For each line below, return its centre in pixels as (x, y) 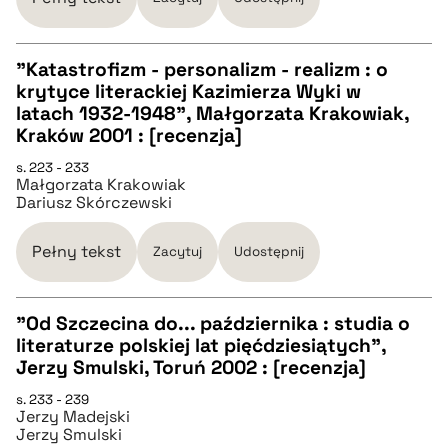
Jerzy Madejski (73, 416)
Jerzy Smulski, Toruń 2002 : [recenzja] (191, 367)
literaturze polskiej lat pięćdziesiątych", (201, 345)
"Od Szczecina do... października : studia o (213, 323)
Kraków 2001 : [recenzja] (129, 135)
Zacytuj (177, 252)
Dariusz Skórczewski (94, 202)
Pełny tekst (76, 251)
